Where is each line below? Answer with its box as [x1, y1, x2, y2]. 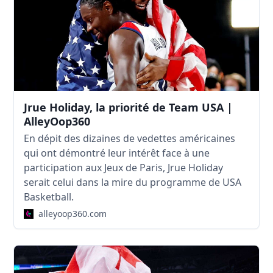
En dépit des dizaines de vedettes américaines [24, 131, 236, 145]
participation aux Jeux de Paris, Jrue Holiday [24, 160, 224, 174]
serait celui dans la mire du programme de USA [24, 175, 242, 189]
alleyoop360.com [38, 207, 107, 219]
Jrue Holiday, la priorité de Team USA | [24, 99, 233, 115]
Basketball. [24, 190, 74, 204]
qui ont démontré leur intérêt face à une [24, 146, 210, 160]
